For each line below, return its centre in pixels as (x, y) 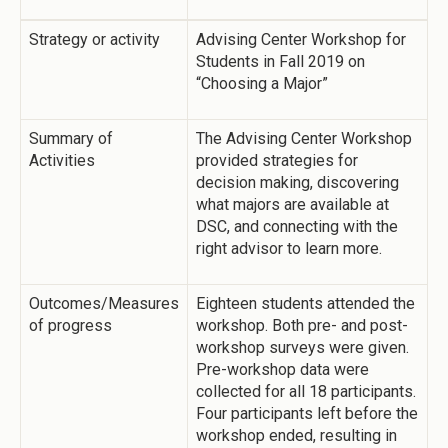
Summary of (71, 139)
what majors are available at (292, 205)
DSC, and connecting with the (297, 227)
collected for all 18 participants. (306, 392)
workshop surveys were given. (302, 348)
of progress (70, 326)
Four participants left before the (307, 414)
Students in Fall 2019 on (280, 62)
